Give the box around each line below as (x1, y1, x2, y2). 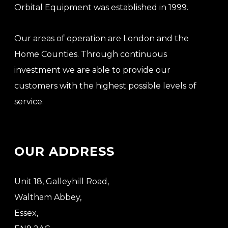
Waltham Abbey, (14, 192, 81, 202)
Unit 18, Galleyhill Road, (14, 177, 109, 186)
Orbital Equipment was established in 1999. (14, 3, 188, 12)
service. (14, 97, 44, 106)
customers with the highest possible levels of (14, 81, 196, 91)
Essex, (14, 208, 38, 218)
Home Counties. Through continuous (14, 49, 167, 59)
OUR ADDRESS (14, 144, 115, 159)
